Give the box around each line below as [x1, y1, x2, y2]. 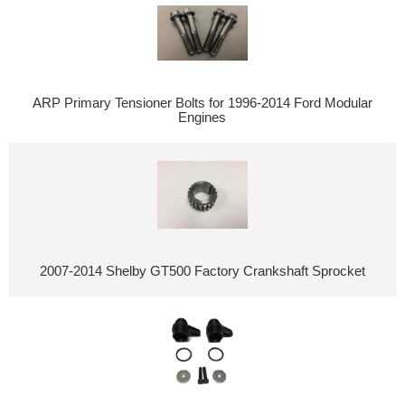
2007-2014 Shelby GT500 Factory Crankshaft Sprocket [39, 263, 365, 278]
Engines [178, 109, 227, 125]
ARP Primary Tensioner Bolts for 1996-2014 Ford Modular [32, 95, 372, 110]
